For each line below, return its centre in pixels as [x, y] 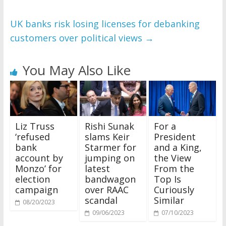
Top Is [168, 179]
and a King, [178, 147]
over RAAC [106, 189]
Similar [169, 200]
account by [39, 158]
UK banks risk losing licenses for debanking [105, 24]
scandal [101, 200]
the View [173, 158]
